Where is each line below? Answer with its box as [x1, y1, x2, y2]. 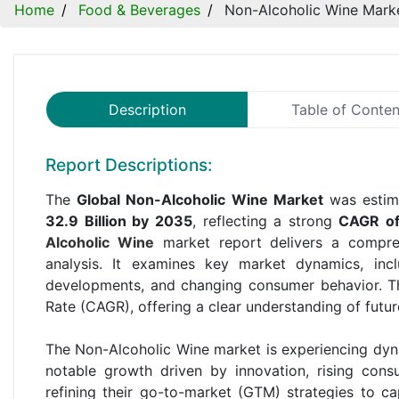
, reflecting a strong [191, 211, 339, 230]
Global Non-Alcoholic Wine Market [77, 190, 323, 208]
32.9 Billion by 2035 [45, 211, 192, 230]
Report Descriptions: [45, 153, 212, 175]
